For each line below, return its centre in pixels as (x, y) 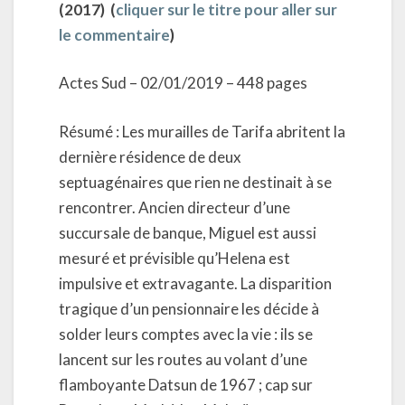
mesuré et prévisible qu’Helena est (174, 258)
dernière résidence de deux (150, 156)
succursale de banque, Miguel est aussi (188, 232)
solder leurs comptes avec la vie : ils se (186, 334)
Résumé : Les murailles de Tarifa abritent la (202, 131)
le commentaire (114, 34)
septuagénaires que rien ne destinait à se (195, 182)
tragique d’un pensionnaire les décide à (189, 308)
